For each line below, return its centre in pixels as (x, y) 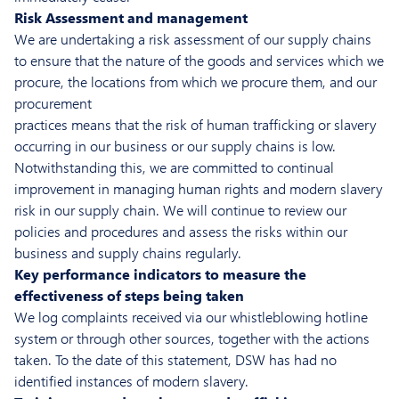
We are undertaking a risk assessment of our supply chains (193, 39)
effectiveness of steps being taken (129, 296)
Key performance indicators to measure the (160, 274)
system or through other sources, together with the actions (192, 338)
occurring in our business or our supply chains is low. (175, 146)
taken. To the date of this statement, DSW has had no (175, 360)
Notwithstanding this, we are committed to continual (174, 167)
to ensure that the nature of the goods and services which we (199, 61)
